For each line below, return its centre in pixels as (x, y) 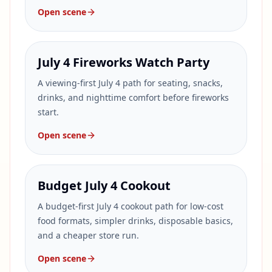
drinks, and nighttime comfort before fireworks (133, 97)
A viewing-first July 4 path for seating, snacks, (130, 83)
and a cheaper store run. (88, 235)
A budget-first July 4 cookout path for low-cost (131, 206)
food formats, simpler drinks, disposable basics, (135, 221)
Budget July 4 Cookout (104, 185)
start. (48, 112)
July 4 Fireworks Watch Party (124, 62)
